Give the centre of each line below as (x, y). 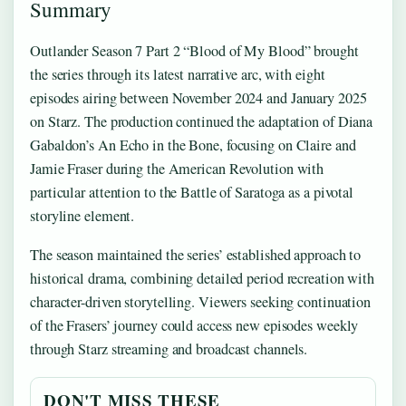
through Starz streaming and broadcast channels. (169, 348)
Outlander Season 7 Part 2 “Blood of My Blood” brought (194, 50)
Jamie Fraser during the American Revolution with (177, 168)
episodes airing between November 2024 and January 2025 (198, 97)
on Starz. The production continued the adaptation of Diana (202, 121)
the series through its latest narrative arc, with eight (178, 74)
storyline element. (82, 215)
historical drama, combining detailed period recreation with (203, 278)
